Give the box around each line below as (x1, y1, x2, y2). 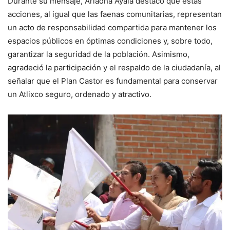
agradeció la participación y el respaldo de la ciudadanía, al (8, 62, 221, 72)
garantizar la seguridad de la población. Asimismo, (8, 49, 189, 59)
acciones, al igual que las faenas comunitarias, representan (8, 9, 222, 19)
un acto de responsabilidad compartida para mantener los (8, 22, 217, 32)
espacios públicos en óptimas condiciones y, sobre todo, (8, 35, 213, 46)
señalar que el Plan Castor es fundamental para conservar (8, 75, 218, 86)
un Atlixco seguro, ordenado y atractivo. (8, 89, 151, 99)
